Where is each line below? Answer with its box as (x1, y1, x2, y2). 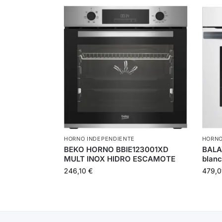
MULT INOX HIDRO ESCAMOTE (63, 154, 175, 164)
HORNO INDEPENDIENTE (63, 135, 135, 143)
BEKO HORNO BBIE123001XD (63, 145, 168, 155)
